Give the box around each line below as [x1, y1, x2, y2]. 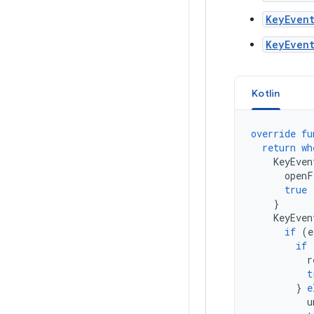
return [262, 141, 296, 154]
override [251, 127, 296, 140]
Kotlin [252, 87, 280, 100]
